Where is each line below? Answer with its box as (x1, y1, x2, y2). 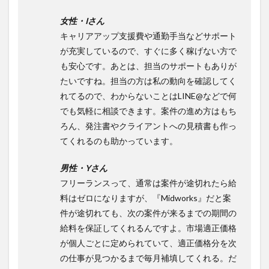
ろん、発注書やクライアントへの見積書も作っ (60, 120, 237, 131)
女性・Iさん (60, 15, 104, 26)
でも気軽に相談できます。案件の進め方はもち (60, 105, 237, 116)
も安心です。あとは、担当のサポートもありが (60, 60, 237, 71)
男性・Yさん (60, 162, 107, 173)
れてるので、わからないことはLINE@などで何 (60, 90, 237, 101)
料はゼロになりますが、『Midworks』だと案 (60, 192, 231, 203)
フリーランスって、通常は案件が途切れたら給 (60, 177, 237, 188)
